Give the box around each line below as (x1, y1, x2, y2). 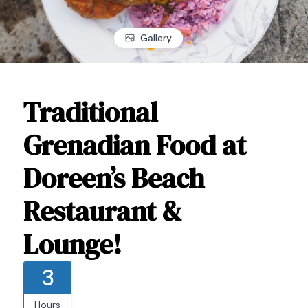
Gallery (140, 31, 172, 44)
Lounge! (23, 225, 122, 263)
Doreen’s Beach (23, 159, 204, 197)
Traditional (23, 93, 158, 131)
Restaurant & (23, 192, 182, 230)
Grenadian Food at (23, 126, 246, 164)
